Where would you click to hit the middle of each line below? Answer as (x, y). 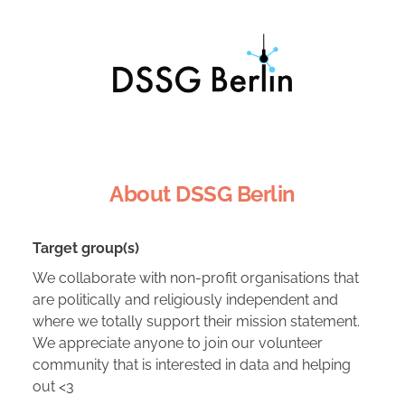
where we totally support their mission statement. (196, 321)
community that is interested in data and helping (192, 364)
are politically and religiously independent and (185, 299)
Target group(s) (86, 248)
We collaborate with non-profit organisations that (196, 278)
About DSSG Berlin (202, 193)
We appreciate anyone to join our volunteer (178, 343)
